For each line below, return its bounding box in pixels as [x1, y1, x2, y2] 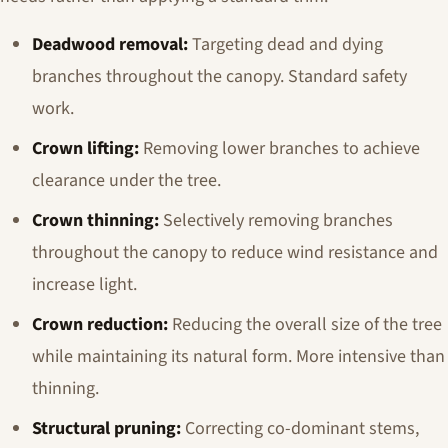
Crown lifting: [32, 136, 139, 161]
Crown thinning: [32, 208, 159, 233]
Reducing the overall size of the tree [168, 312, 442, 337]
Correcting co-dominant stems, [181, 416, 419, 441]
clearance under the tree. [32, 168, 221, 193]
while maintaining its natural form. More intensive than [32, 344, 445, 369]
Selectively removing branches [159, 208, 393, 233]
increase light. [32, 272, 137, 297]
